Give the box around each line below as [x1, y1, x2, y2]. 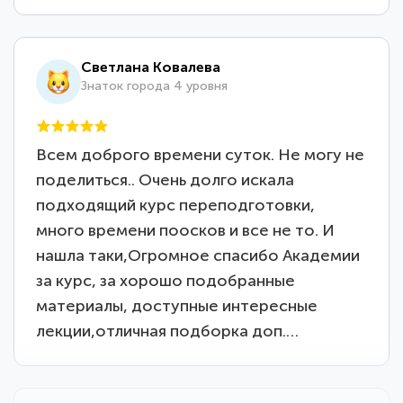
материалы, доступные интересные [36, 295, 318, 316]
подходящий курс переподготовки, [36, 194, 316, 215]
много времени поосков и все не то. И [36, 219, 336, 240]
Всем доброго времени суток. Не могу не [36, 144, 365, 165]
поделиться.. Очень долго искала [36, 169, 295, 190]
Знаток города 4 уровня [81, 77, 228, 94]
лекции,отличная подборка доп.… [36, 320, 300, 341]
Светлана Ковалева [81, 58, 221, 76]
